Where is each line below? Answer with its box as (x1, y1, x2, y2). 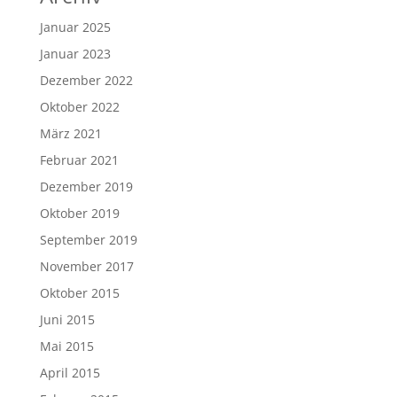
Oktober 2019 (39, 204, 120, 222)
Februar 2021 (39, 151, 119, 168)
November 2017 (39, 257, 134, 275)
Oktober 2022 (39, 97, 120, 115)
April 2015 (39, 363, 100, 381)
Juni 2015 (39, 310, 95, 328)
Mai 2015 (39, 337, 94, 354)
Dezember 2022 (39, 71, 133, 89)
